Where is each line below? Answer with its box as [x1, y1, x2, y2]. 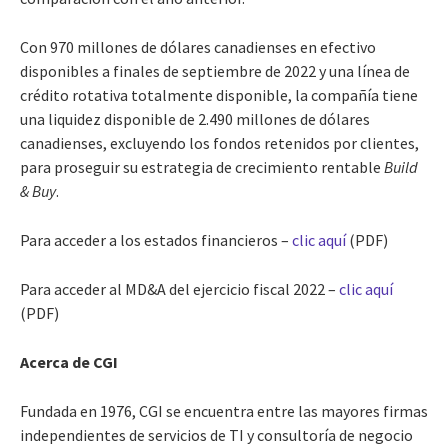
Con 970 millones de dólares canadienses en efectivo [20, 36, 376, 57]
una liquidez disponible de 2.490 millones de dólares [20, 108, 370, 129]
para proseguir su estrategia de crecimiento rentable [20, 156, 384, 177]
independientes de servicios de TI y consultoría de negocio [20, 424, 413, 445]
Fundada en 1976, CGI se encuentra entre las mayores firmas [20, 400, 428, 421]
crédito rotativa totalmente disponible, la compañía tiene [20, 84, 418, 105]
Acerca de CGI [20, 351, 118, 372]
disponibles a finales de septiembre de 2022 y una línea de [20, 60, 410, 81]
